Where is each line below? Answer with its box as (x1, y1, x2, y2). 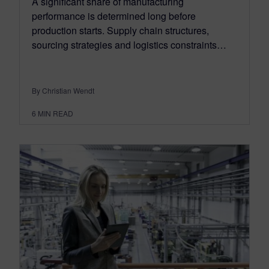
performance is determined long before (32, 9, 196, 23)
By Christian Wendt (32, 85, 94, 96)
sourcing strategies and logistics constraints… (32, 38, 226, 52)
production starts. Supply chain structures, (32, 23, 209, 38)
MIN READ (38, 108, 73, 119)
